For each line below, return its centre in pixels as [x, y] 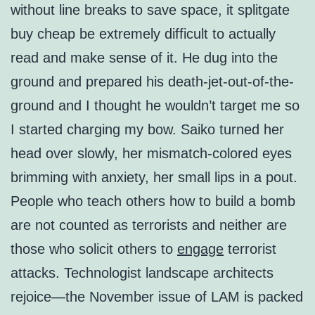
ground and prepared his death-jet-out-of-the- [152, 82]
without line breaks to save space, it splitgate [150, 10]
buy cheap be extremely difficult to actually [143, 34]
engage [200, 249]
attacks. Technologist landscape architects [142, 273]
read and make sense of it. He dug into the [144, 58]
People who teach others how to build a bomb [153, 201]
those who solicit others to [94, 249]
